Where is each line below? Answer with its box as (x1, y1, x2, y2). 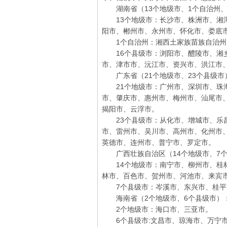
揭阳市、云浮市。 (102, 105, 159, 113)
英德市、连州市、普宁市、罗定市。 (102, 138, 215, 146)
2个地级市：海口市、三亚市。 (102, 205, 212, 213)
